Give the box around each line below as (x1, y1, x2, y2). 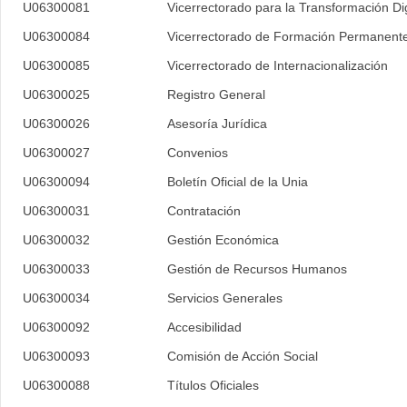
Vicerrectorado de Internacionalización (167, 58, 388, 73)
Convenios (167, 145, 228, 160)
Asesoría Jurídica (167, 116, 267, 131)
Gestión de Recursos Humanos (167, 262, 347, 276)
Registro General (167, 87, 265, 102)
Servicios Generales (167, 291, 283, 305)
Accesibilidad (167, 320, 242, 334)
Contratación (167, 203, 241, 218)
